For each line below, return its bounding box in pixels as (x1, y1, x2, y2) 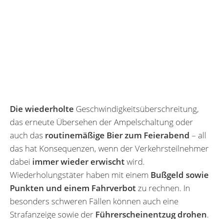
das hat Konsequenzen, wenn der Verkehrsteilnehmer (10, 142, 209, 154)
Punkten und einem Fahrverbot (10, 182, 136, 194)
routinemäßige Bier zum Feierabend (45, 129, 190, 141)
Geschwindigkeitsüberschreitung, (74, 103, 199, 114)
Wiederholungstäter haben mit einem (10, 169, 151, 180)
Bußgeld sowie (151, 169, 209, 180)
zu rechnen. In (136, 182, 190, 194)
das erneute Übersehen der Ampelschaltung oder (10, 116, 193, 128)
